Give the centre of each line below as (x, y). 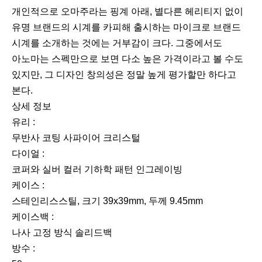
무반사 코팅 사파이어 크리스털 (76, 138)
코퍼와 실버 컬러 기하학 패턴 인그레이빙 (97, 170)
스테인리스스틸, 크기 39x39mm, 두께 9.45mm (107, 201)
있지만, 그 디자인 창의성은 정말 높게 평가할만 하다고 (124, 75)
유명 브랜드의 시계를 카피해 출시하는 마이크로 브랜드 (126, 27)
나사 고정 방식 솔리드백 (62, 233)
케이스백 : (33, 217)
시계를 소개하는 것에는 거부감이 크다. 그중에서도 (117, 43)
